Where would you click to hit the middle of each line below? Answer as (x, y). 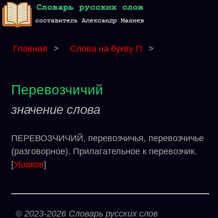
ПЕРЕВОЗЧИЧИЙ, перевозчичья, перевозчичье (108, 138)
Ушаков (29, 164)
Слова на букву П (107, 49)
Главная (30, 49)
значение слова (56, 109)
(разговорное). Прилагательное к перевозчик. (104, 151)
